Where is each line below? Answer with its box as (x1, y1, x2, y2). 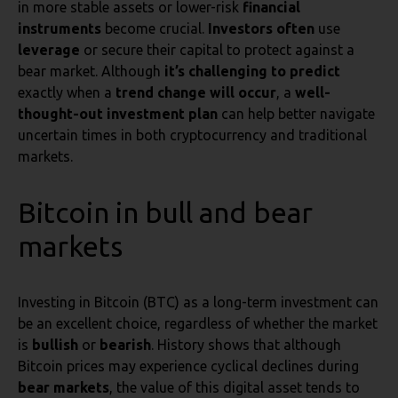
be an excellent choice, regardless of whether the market (18, 315, 378, 331)
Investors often (208, 20, 314, 36)
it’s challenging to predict (164, 63, 340, 79)
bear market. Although (18, 63, 164, 79)
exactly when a (18, 84, 115, 100)
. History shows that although (151, 337, 341, 353)
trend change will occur (115, 84, 276, 100)
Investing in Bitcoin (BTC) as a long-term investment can (18, 294, 378, 310)
